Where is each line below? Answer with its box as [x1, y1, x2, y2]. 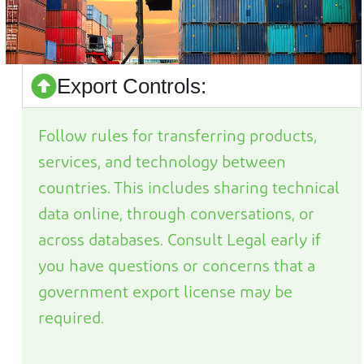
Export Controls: [57, 74, 206, 99]
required [38, 311, 101, 328]
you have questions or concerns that [38, 259, 307, 276]
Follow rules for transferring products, [38, 129, 317, 146]
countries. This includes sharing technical [38, 181, 340, 198]
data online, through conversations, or [38, 207, 314, 224]
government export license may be [38, 285, 292, 302]
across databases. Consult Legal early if [38, 233, 321, 250]
